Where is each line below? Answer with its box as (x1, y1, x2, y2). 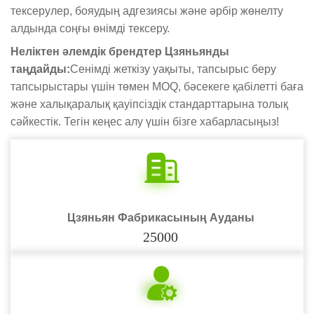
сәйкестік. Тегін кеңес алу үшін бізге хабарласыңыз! (11, 116, 279, 128)
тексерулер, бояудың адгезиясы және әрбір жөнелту (11, 4, 283, 17)
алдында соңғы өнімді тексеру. (11, 22, 170, 34)
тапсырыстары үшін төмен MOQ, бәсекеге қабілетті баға (11, 81, 303, 93)
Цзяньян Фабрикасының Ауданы (67, 211, 254, 224)
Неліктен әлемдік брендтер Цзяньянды (11, 46, 229, 57)
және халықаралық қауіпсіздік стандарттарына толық (11, 98, 288, 110)
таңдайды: (11, 63, 70, 75)
